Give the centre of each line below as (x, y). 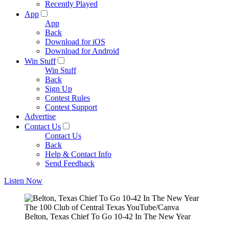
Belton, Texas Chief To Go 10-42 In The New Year (108, 216)
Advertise (40, 116)
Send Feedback (70, 163)
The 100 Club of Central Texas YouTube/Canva (102, 207)
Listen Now (23, 181)
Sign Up (59, 89)
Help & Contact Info (78, 154)
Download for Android (82, 51)
